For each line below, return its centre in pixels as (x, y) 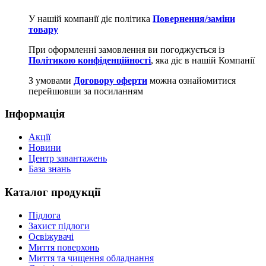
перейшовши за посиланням (86, 91)
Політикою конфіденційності (90, 60)
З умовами (51, 80)
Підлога (45, 215)
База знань (50, 169)
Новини (45, 148)
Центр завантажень (68, 159)
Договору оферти (110, 80)
